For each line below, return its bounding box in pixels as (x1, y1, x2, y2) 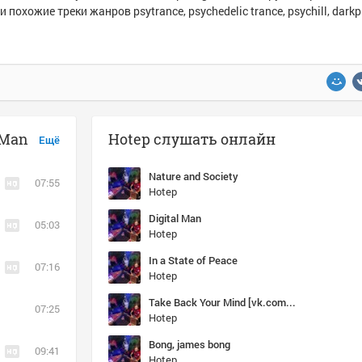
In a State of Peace (149, 253, 238, 267)
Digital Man (149, 211, 201, 225)
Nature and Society (149, 169, 238, 183)
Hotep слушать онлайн (108, 129, 276, 149)
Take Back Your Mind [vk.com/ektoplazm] (286, 295, 296, 309)
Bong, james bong (149, 337, 230, 351)
